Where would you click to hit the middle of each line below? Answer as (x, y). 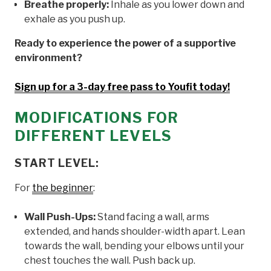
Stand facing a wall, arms (152, 217)
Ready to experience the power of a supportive (125, 43)
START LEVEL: (57, 163)
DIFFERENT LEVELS (93, 135)
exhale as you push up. (75, 19)
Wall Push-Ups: (60, 217)
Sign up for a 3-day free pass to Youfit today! (122, 87)
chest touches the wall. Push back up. (110, 260)
